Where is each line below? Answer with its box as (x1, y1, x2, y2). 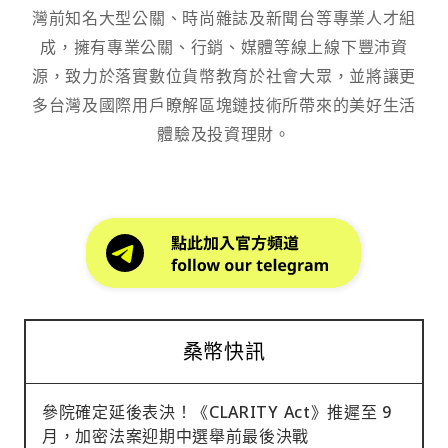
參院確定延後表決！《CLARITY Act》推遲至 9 (42, 400, 392, 423)
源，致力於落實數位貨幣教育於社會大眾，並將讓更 (31, 64, 417, 87)
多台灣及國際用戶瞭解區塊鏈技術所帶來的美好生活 (31, 93, 417, 116)
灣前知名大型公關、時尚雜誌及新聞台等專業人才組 (31, 6, 417, 29)
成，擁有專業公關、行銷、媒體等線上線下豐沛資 (40, 35, 408, 58)
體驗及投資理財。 (157, 122, 291, 145)
